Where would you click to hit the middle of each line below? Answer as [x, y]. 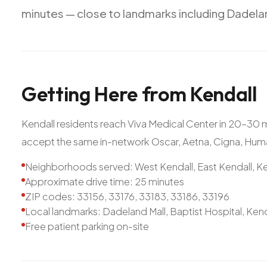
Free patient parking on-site [87, 226]
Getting [56, 94]
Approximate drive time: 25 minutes [105, 181]
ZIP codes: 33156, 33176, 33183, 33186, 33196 [127, 196]
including [202, 13]
